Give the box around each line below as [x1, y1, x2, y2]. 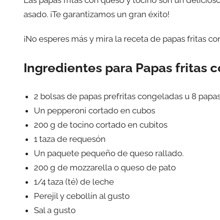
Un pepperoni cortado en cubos [34, 105, 156, 115]
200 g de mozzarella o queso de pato [34, 162, 176, 172]
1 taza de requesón [34, 134, 106, 144]
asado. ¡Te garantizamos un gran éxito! [24, 9, 169, 19]
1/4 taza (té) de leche [34, 176, 114, 187]
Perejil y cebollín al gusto [34, 191, 130, 201]
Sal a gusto [34, 205, 76, 215]
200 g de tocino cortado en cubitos [34, 119, 168, 130]
